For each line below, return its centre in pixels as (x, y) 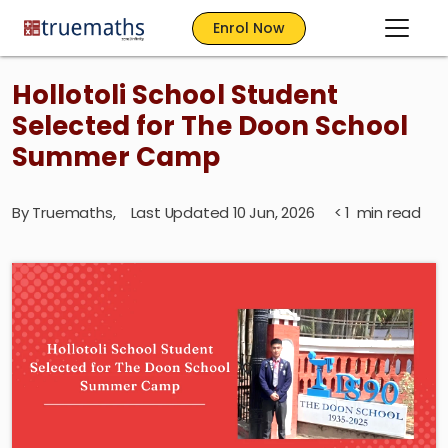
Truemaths (72, 212)
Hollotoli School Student (175, 95)
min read (387, 212)
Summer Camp (116, 157)
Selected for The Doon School (210, 126)
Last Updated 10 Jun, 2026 (230, 212)
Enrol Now (249, 27)
